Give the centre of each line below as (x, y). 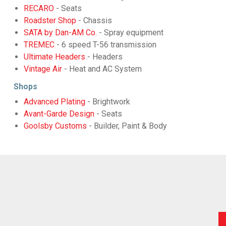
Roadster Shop (50, 20)
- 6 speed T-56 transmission (105, 44)
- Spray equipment (130, 32)
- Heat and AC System (102, 69)
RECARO (39, 8)
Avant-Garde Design (59, 114)
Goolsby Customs (55, 126)
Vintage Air (43, 69)
